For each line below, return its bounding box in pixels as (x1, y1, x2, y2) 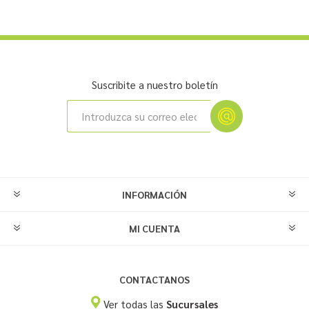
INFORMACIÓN (122, 188, 187, 201)
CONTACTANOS (119, 273, 190, 286)
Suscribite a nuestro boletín (91, 78, 218, 92)
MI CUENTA (129, 222, 180, 235)
